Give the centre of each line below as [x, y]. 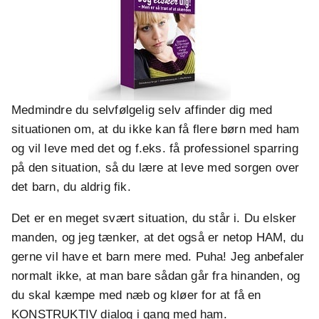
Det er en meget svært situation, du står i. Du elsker [154, 219]
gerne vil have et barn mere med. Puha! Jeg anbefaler [158, 257]
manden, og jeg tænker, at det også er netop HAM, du [158, 238]
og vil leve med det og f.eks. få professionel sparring [155, 149]
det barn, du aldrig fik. [71, 187]
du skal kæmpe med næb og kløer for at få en [136, 296]
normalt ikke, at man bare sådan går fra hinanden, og [156, 276]
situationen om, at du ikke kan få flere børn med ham [156, 130]
